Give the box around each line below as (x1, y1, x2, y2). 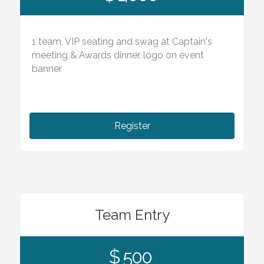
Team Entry (94, 206, 170, 223)
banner (32, 62, 62, 74)
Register (114, 120, 150, 131)
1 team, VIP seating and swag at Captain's (32, 35, 213, 47)
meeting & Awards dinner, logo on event (32, 49, 204, 61)
